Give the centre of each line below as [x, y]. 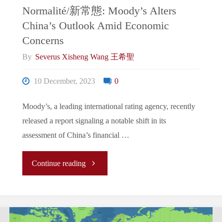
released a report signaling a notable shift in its [94, 121]
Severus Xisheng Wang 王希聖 [85, 57]
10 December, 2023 [65, 82]
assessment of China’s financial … [76, 136]
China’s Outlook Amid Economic [95, 26]
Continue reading [59, 163]
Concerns [43, 40]
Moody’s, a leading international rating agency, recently [109, 107]
